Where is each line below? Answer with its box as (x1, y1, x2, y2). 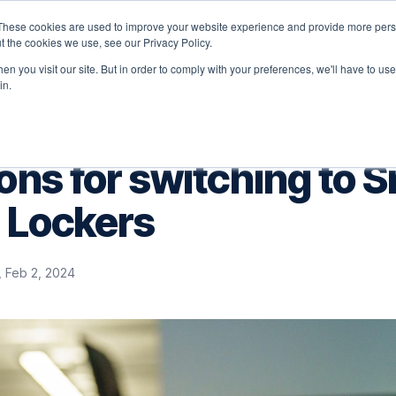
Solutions (78, 30, 141, 48)
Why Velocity (171, 30, 259, 48)
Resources (290, 30, 363, 48)
